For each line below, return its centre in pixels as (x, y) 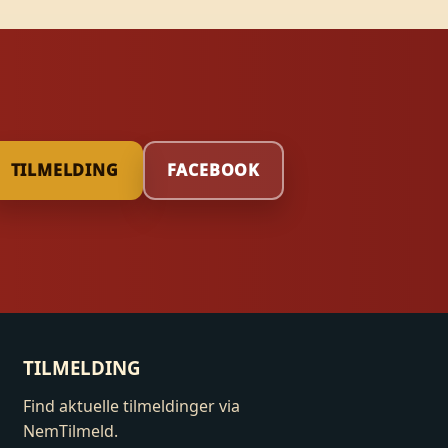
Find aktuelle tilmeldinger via (132, 406)
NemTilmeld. (71, 431)
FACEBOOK (213, 170)
